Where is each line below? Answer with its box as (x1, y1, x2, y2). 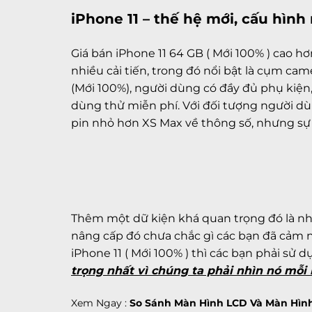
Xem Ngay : (71, 297, 130, 310)
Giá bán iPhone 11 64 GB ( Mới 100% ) (71, 47, 270, 61)
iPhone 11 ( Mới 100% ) (71, 247, 189, 260)
